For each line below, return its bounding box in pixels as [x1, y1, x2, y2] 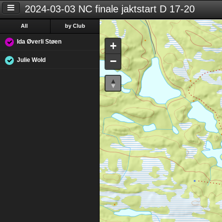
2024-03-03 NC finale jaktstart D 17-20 [25, 3, 195, 15]
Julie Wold [17, 56, 46, 63]
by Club [64, 23, 85, 29]
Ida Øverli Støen [17, 38, 61, 45]
